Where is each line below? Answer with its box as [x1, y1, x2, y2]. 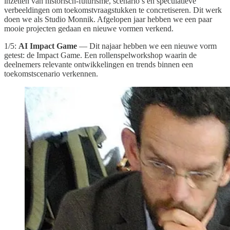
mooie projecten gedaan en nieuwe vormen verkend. [4, 24, 174, 33]
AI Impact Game [18, 42, 77, 51]
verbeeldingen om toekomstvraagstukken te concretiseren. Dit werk [4, 6, 222, 15]
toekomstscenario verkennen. [4, 69, 98, 79]
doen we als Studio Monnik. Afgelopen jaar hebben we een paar [4, 15, 212, 24]
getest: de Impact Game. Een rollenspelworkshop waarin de [4, 51, 197, 60]
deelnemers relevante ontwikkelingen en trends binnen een [4, 60, 193, 69]
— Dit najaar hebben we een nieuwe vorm [77, 42, 217, 51]
